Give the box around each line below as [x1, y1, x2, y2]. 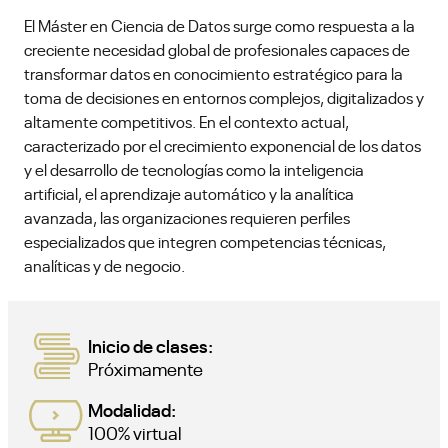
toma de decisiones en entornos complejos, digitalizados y [24, 85, 424, 108]
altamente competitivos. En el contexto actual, [24, 109, 349, 132]
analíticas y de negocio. [24, 253, 185, 276]
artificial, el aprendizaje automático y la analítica [24, 181, 354, 204]
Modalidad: [88, 396, 176, 421]
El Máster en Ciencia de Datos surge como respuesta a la [24, 13, 415, 36]
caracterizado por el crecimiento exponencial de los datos [24, 133, 421, 156]
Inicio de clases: [88, 332, 213, 357]
